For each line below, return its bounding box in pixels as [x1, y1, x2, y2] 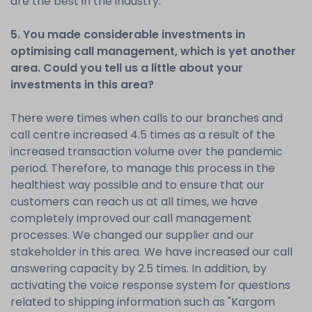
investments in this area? [10, 77, 154, 93]
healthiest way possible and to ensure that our [10, 177, 265, 193]
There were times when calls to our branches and [10, 110, 283, 126]
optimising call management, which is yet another [10, 43, 296, 59]
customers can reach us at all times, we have [10, 194, 258, 210]
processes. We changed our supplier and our [10, 227, 254, 243]
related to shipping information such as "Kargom [10, 294, 275, 310]
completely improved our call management [10, 210, 251, 226]
